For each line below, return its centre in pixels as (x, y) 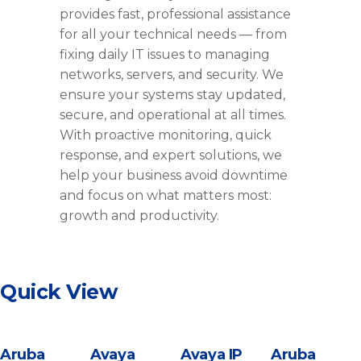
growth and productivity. (139, 216)
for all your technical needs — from (173, 35)
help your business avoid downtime (174, 176)
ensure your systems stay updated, (172, 95)
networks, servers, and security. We (172, 75)
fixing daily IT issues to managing (165, 55)
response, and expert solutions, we (171, 156)
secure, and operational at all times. (173, 115)
